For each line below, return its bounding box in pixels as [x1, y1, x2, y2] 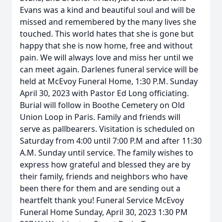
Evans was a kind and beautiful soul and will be [20, 4, 195, 15]
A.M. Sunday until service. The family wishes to [20, 147, 193, 158]
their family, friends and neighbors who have [20, 171, 188, 182]
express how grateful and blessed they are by [20, 159, 190, 170]
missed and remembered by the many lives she [20, 16, 196, 27]
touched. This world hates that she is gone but [20, 28, 194, 39]
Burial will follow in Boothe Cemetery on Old [20, 100, 185, 111]
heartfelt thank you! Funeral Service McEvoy [20, 195, 184, 206]
